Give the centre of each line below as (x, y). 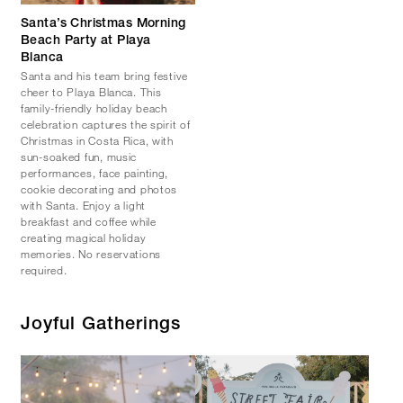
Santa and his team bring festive (105, 76)
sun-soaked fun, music (79, 157)
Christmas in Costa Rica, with (97, 140)
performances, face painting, (95, 173)
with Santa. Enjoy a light (84, 205)
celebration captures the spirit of (106, 124)
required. (44, 270)
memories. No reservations (91, 254)
